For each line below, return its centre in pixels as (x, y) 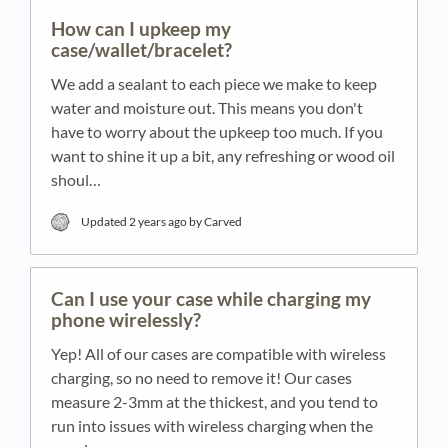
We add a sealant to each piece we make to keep (214, 83)
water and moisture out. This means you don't (207, 107)
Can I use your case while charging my (211, 298)
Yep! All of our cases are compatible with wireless (218, 353)
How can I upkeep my (141, 28)
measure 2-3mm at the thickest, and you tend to (214, 401)
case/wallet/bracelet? (141, 49)
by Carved (216, 221)
